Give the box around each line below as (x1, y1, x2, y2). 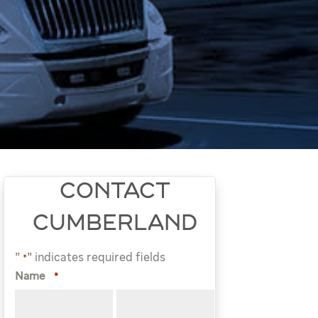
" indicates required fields (27, 252, 166, 264)
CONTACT (59, 182, 170, 203)
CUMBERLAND (32, 214, 197, 235)
